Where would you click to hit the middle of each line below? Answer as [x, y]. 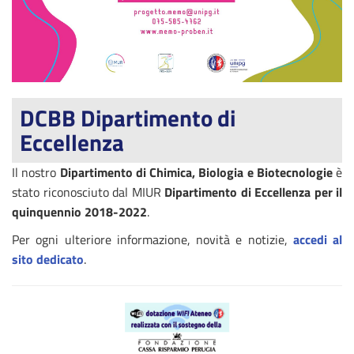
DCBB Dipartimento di [128, 118]
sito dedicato [48, 260]
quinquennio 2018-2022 [79, 212]
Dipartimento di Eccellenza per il [253, 192]
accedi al [317, 240]
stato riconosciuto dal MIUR [88, 192]
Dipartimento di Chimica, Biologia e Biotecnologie [196, 173]
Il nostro [36, 173]
